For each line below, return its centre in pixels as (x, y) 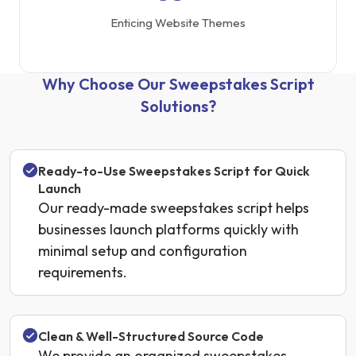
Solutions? (178, 106)
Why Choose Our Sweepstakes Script (178, 84)
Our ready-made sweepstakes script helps (174, 208)
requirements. (83, 272)
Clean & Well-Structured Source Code (151, 336)
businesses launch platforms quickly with (168, 229)
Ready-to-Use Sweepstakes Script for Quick (174, 171)
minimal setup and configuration (143, 251)
